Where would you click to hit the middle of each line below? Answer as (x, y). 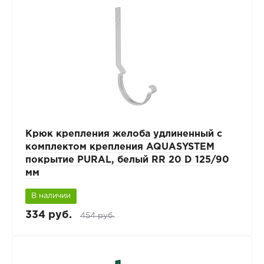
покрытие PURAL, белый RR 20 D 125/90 (127, 160)
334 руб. (48, 215)
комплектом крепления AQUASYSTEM (120, 147)
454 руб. (97, 216)
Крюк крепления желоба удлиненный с (123, 134)
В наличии (51, 196)
